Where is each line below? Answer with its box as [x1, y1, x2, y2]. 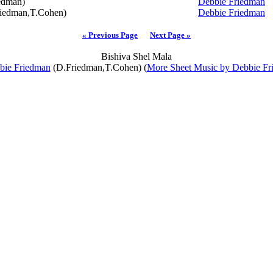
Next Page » [150, 30, 191, 40]
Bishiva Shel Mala [101, 51, 172, 62]
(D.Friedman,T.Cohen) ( [50, 62, 147, 73]
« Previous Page [82, 30, 138, 40]
